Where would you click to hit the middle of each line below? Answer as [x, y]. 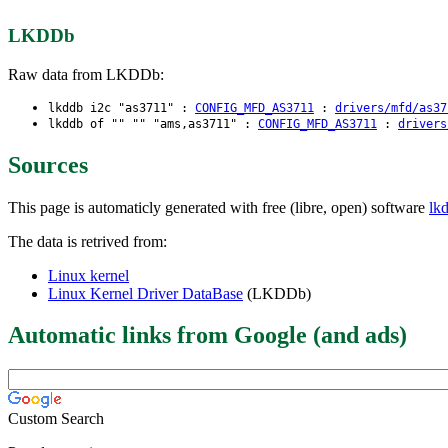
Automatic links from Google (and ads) [207, 335]
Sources [48, 164]
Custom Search [56, 419]
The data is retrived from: [87, 241]
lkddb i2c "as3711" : [121, 107]
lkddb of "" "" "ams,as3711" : [153, 123]
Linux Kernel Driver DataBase [145, 293]
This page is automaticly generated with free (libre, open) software [218, 207]
